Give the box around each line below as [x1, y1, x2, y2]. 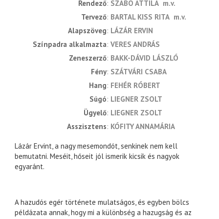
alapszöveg [72, 26, 107, 36]
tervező [85, 12, 107, 22]
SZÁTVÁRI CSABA [110, 67, 167, 77]
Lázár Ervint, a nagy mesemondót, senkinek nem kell [15, 141, 177, 151]
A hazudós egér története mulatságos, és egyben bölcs [15, 197, 189, 207]
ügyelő [88, 108, 107, 118]
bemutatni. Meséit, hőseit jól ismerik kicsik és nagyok [15, 152, 179, 161]
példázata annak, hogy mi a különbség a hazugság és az [15, 208, 192, 218]
